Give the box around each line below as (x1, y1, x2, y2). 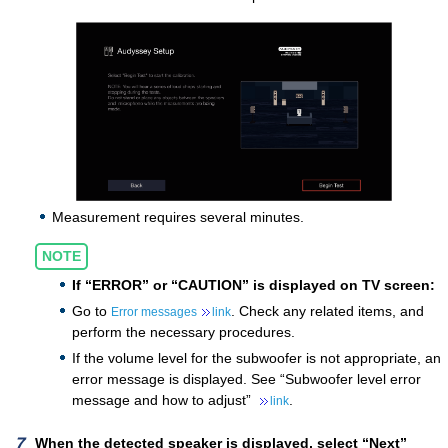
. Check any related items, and (231, 302, 424, 319)
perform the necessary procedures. (72, 323, 295, 340)
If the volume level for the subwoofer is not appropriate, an (72, 349, 441, 366)
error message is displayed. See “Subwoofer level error (72, 370, 421, 387)
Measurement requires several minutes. (52, 208, 304, 225)
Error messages (111, 304, 197, 319)
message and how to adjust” (72, 391, 255, 408)
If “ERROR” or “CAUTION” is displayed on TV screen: (72, 276, 435, 293)
